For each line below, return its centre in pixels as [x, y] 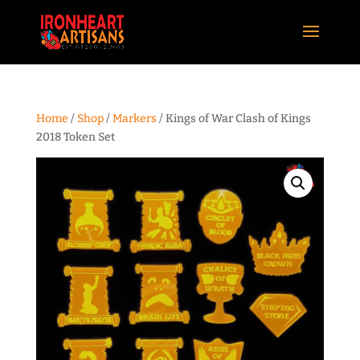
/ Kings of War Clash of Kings [233, 119]
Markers [134, 119]
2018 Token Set [75, 137]
